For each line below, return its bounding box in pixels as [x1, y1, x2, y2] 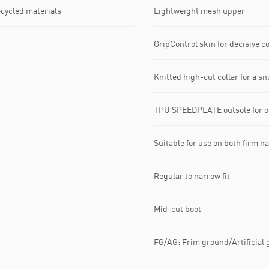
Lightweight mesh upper [154, 5, 245, 16]
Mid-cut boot [154, 203, 201, 214]
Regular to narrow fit [154, 170, 230, 181]
